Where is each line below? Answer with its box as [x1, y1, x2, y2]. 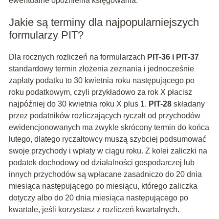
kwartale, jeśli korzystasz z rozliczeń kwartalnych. [8, 205, 179, 214]
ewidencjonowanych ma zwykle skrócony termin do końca [8, 123, 209, 132]
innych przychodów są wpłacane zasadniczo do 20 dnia [8, 170, 202, 179]
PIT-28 [148, 100, 172, 109]
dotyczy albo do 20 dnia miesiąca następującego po [8, 194, 188, 202]
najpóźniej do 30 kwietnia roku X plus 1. [8, 100, 149, 109]
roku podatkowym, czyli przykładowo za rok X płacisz [8, 88, 192, 97]
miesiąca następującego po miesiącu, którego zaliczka [8, 182, 197, 191]
